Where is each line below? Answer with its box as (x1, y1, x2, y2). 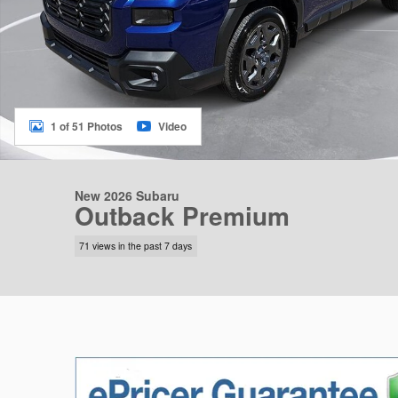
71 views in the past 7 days (79, 239, 193, 253)
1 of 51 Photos (51, 118, 123, 134)
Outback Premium (75, 197, 290, 234)
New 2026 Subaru (75, 187, 179, 204)
